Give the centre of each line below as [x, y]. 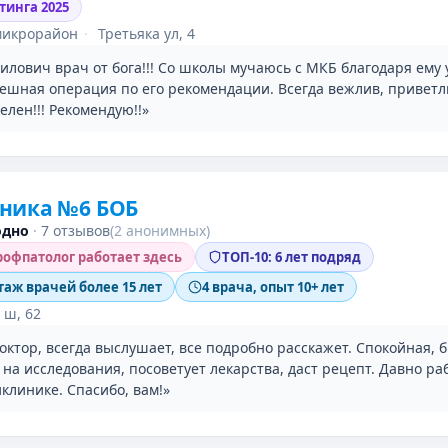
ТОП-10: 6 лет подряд [291, 257]
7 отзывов [75, 230]
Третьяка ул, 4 [144, 33]
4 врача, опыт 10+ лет [273, 287]
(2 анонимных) [160, 230]
